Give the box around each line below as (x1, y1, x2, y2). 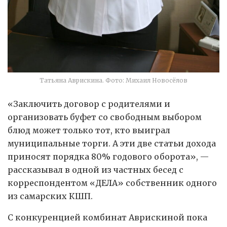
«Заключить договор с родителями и (8, 99, 170, 109)
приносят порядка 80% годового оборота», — (8, 152, 209, 162)
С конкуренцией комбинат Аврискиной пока (8, 212, 207, 223)
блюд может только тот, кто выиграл (8, 125, 170, 136)
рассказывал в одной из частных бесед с (8, 165, 183, 175)
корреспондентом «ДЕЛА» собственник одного (8, 178, 217, 188)
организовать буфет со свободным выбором (8, 112, 202, 123)
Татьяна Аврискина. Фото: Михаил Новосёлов (40, 77, 187, 85)
